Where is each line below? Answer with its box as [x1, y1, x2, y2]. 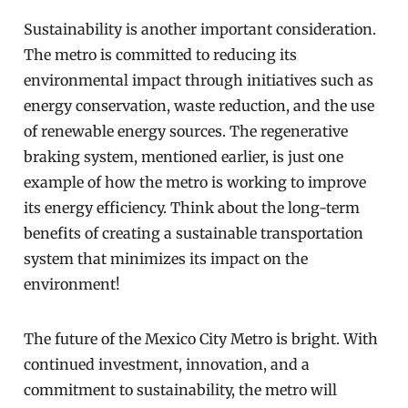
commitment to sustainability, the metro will [24, 381, 338, 399]
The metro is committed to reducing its [24, 46, 298, 64]
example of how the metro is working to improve [24, 173, 367, 191]
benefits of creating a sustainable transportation [24, 224, 364, 242]
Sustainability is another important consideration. [24, 20, 377, 38]
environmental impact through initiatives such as [24, 71, 374, 89]
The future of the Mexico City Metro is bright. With [24, 330, 379, 348]
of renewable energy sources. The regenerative [24, 122, 349, 140]
